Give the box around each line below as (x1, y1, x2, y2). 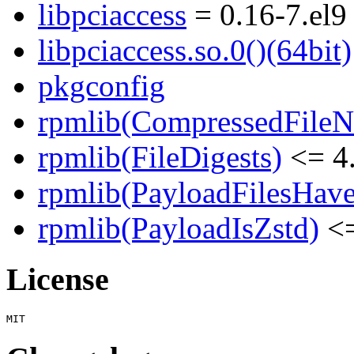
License (6, 262, 109, 298)
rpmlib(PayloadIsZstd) (38, 211, 319, 246)
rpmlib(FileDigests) (38, 140, 282, 175)
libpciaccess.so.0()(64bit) (38, 33, 352, 68)
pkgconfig (38, 69, 165, 104)
